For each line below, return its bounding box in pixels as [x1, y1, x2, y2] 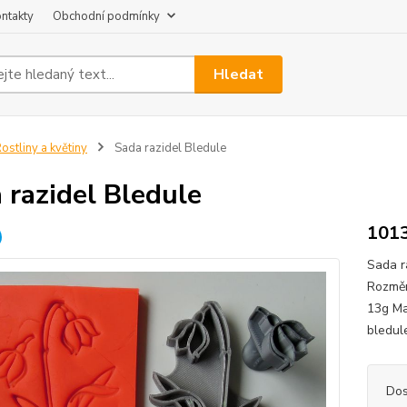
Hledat [213, 64, 264, 84]
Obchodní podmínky [53, 8, 160, 25]
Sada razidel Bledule [111, 140, 226, 156]
